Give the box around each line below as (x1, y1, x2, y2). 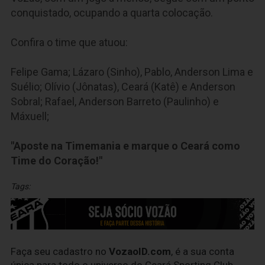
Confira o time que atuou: (11, 36, 128, 49)
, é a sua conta (171, 245, 234, 258)
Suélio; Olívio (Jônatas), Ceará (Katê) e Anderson (11, 80, 235, 93)
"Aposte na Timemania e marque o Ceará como (11, 140, 240, 152)
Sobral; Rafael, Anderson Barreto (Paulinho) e (11, 95, 219, 108)
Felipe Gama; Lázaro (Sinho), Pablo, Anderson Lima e (11, 66, 253, 78)
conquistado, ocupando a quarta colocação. (11, 7, 213, 19)
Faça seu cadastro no (11, 245, 109, 258)
